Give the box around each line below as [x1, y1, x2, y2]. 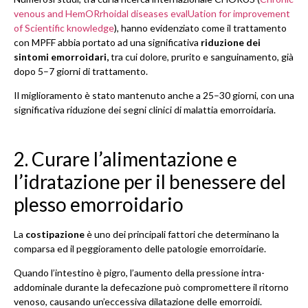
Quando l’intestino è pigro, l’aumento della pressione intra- [14, 267, 265, 279]
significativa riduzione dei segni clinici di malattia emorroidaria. [14, 104, 276, 116]
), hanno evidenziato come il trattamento [114, 22, 287, 34]
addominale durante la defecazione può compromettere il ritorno [14, 281, 289, 294]
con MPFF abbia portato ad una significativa [14, 36, 201, 49]
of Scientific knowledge [14, 22, 114, 34]
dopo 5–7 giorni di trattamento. [14, 65, 148, 78]
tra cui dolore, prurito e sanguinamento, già [109, 51, 294, 63]
